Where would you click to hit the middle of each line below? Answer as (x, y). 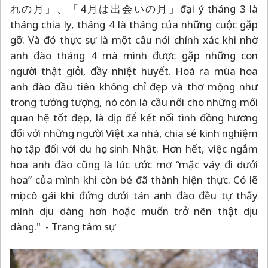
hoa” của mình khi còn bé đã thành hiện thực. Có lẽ (134, 179)
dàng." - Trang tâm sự (63, 226)
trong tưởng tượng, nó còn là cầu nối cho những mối (134, 102)
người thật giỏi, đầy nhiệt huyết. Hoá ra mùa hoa (134, 71)
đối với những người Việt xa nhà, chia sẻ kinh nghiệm (134, 133)
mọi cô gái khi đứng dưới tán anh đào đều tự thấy (134, 195)
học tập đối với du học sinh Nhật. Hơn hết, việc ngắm (134, 148)
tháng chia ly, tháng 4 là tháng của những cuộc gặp (134, 24)
